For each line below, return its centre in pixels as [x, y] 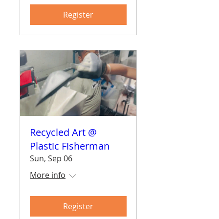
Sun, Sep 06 [51, 159]
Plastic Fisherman [70, 146]
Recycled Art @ [63, 132]
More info [48, 175]
